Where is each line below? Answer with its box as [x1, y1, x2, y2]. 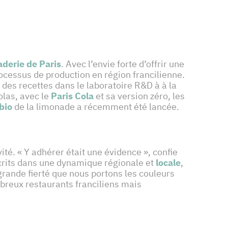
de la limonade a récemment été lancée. [14, 101, 179, 113]
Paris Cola [49, 90, 94, 102]
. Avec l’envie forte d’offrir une [61, 58, 184, 70]
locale [154, 157, 181, 169]
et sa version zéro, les [94, 90, 185, 102]
